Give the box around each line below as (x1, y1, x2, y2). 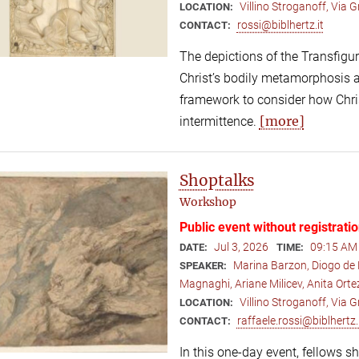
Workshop (179, 194, 236, 209)
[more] (259, 112, 305, 129)
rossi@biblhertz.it (236, 18, 324, 31)
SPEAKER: (179, 259, 229, 272)
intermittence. (179, 113, 260, 129)
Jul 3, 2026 (213, 240, 268, 253)
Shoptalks (179, 170, 255, 190)
